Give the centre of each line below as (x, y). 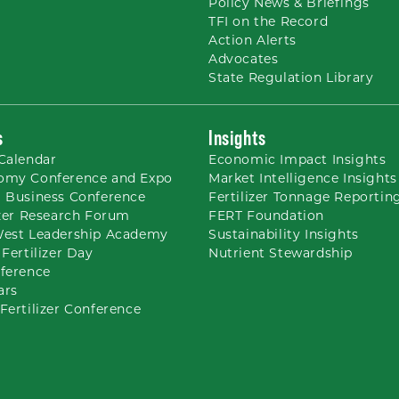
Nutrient (239, 253)
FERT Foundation (266, 216)
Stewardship (311, 253)
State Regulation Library (291, 77)
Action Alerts (252, 40)
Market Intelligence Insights (303, 178)
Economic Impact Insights (297, 159)
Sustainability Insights (284, 234)
